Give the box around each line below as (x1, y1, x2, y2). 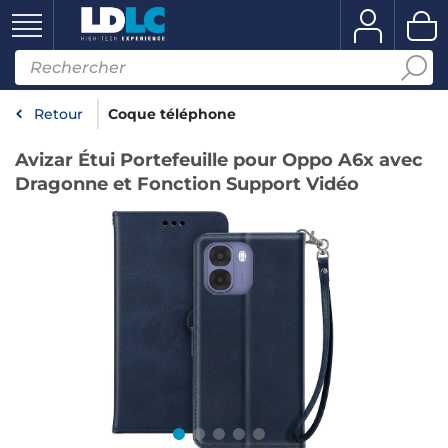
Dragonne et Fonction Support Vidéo (15, 173, 359, 195)
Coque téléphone (108, 105, 236, 123)
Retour (34, 105, 83, 123)
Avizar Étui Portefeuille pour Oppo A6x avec (15, 149, 423, 171)
